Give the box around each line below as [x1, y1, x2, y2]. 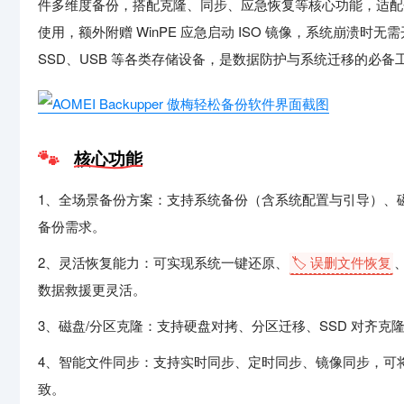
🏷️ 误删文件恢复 [291, 252, 391, 271]
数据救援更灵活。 [38, 280, 146, 298]
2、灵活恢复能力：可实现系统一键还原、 [38, 252, 289, 271]
